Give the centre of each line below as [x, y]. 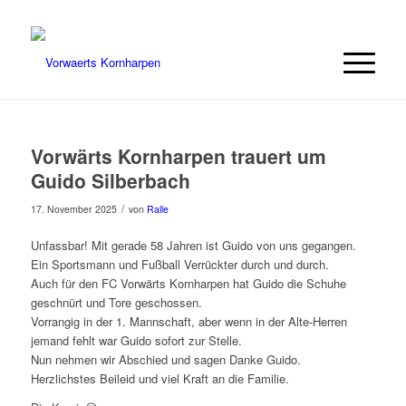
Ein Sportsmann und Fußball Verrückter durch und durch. [179, 265]
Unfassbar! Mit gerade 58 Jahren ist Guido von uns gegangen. [193, 246]
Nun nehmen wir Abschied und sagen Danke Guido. [165, 360]
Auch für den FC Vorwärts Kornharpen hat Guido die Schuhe [188, 284]
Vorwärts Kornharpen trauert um [178, 156]
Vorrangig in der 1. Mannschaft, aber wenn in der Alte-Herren [188, 322]
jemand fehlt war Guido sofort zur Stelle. [136, 341]
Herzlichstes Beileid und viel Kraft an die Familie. [159, 379]
